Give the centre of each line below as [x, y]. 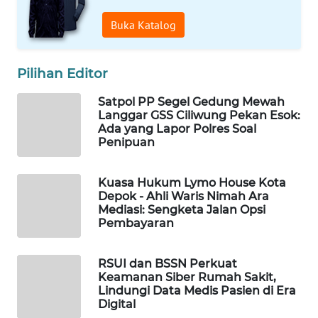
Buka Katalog [143, 24]
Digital [117, 304]
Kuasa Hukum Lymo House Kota [192, 182]
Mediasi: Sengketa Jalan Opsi [182, 209]
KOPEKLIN [51, 273]
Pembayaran [136, 223]
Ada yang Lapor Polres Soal [177, 128]
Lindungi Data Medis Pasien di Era [197, 290]
